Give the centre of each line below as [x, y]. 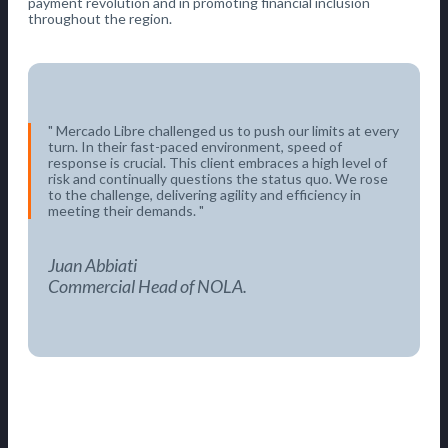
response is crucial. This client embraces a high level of [217, 162]
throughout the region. [100, 18]
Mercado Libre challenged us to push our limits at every [226, 130]
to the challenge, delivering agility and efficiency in [204, 194]
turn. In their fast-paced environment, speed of [195, 146]
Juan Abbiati [92, 264]
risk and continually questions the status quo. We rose [218, 178]
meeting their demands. [123, 210]
